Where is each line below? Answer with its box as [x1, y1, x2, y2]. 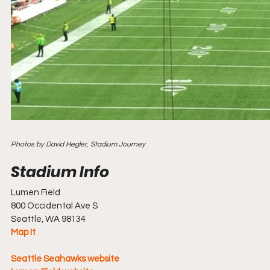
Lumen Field [11, 188, 60, 197]
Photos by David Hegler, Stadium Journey [11, 140, 145, 148]
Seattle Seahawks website [11, 254, 119, 263]
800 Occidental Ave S [11, 201, 98, 210]
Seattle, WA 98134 [11, 215, 86, 224]
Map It [11, 228, 36, 237]
